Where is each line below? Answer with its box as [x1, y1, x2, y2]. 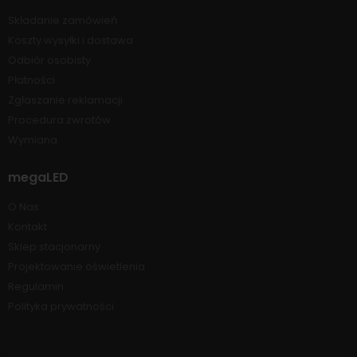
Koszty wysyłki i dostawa [8, 32, 133, 48]
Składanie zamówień [8, 12, 117, 28]
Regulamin [8, 278, 64, 294]
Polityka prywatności [8, 298, 114, 314]
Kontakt [8, 218, 47, 234]
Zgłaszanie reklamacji [8, 92, 123, 108]
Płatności [8, 72, 55, 88]
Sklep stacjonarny [8, 238, 100, 254]
